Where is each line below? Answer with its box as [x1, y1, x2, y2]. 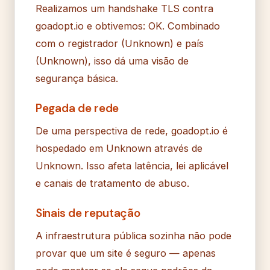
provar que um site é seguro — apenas [36, 246, 216, 259]
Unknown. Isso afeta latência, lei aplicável [36, 159, 228, 172]
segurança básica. [36, 72, 118, 84]
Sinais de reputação [36, 205, 140, 221]
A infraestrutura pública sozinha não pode [36, 229, 231, 242]
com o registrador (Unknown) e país [36, 37, 204, 49]
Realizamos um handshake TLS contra [36, 2, 213, 14]
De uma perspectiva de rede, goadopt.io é [36, 124, 228, 137]
